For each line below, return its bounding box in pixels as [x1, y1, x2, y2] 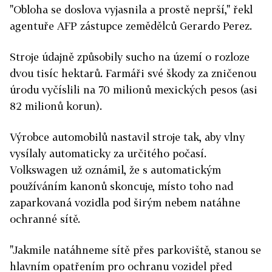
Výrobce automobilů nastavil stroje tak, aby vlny [10, 131, 245, 143]
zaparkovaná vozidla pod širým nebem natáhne [10, 196, 240, 209]
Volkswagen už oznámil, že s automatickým [10, 163, 221, 176]
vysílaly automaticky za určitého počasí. [10, 147, 206, 160]
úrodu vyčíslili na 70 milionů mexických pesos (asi [10, 83, 257, 96]
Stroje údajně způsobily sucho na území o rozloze [10, 50, 250, 63]
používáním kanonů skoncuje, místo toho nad [10, 180, 233, 192]
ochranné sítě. [10, 212, 80, 225]
